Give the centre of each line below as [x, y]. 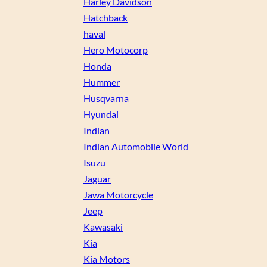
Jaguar [97, 179]
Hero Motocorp [116, 50]
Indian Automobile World [136, 147]
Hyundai [101, 114]
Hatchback [105, 18]
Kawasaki [103, 227]
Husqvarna [106, 98]
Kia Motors [107, 259]
